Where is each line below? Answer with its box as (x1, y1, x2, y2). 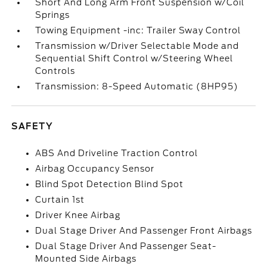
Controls (35, 66, 76, 76)
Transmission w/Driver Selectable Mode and (35, 41, 240, 51)
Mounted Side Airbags (35, 254, 137, 264)
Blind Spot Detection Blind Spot (35, 179, 184, 190)
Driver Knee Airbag (35, 210, 121, 221)
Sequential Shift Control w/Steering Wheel (35, 54, 234, 64)
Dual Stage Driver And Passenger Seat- (35, 241, 217, 252)
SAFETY (11, 122, 54, 132)
